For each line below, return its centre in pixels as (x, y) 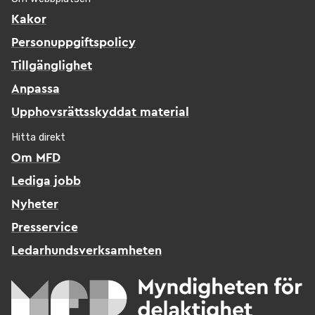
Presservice (45, 228)
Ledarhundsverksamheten (86, 251)
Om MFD (36, 158)
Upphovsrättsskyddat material (100, 112)
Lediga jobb (46, 181)
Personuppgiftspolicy (73, 43)
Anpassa (36, 89)
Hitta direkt (38, 138)
